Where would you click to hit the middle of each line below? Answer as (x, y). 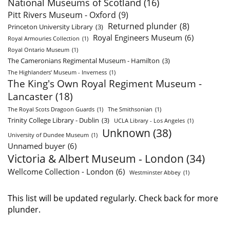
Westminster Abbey (155, 173)
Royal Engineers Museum (138, 38)
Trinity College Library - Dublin (53, 120)
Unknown (126, 133)
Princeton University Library (50, 27)
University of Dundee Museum (48, 135)
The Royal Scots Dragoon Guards (51, 110)
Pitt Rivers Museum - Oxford (62, 15)
